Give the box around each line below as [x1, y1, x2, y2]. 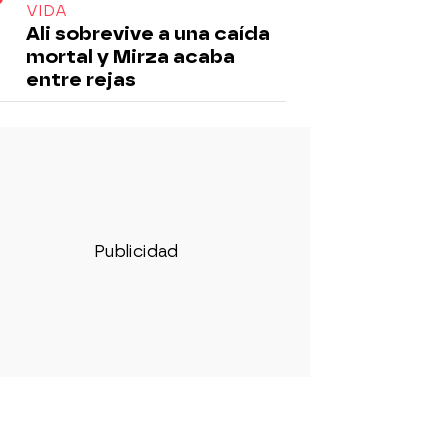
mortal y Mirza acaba [26, 44, 235, 68]
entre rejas [26, 67, 136, 91]
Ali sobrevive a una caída [26, 21, 270, 45]
